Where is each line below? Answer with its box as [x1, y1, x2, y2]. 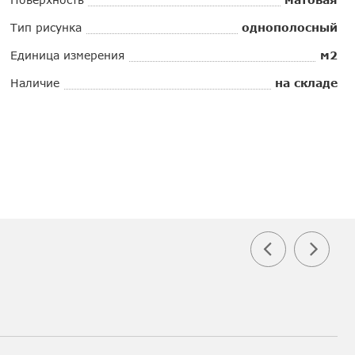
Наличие [10, 75, 59, 90]
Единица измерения [10, 48, 124, 62]
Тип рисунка [10, 20, 82, 34]
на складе [274, 75, 338, 90]
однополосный [241, 20, 338, 34]
